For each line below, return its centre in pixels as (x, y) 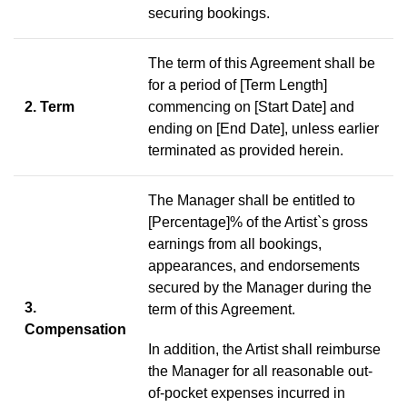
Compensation (75, 329)
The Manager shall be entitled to (252, 200)
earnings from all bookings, (235, 244)
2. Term (50, 107)
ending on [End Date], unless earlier (263, 129)
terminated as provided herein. (246, 150)
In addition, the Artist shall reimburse (264, 349)
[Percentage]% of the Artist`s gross (258, 222)
